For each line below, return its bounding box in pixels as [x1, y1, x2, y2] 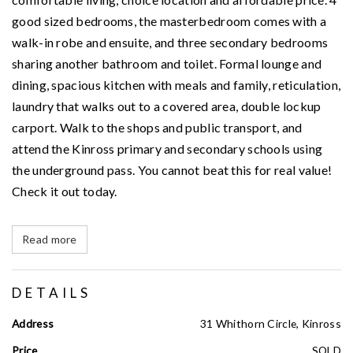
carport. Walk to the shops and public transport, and [12, 119, 303, 135]
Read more [22, 232, 77, 247]
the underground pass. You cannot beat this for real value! [12, 162, 333, 177]
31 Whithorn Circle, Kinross [199, 317, 341, 331]
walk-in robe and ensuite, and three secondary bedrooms [12, 34, 329, 50]
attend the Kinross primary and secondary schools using [12, 140, 323, 156]
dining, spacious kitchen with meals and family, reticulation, [12, 76, 341, 92]
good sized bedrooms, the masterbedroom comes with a [12, 13, 327, 28]
